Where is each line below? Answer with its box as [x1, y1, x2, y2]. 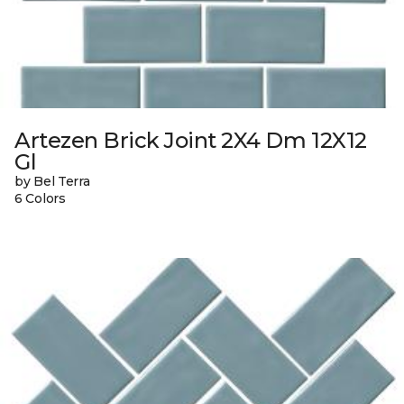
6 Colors [14, 190, 66, 207]
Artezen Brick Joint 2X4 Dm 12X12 [14, 127, 367, 154]
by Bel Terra [14, 173, 90, 190]
